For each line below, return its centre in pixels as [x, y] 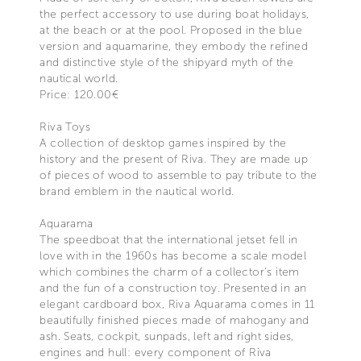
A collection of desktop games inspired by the [163, 143]
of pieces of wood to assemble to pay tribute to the [178, 175]
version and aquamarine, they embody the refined [174, 46]
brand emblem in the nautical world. [137, 191]
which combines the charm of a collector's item [170, 272]
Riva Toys [65, 127]
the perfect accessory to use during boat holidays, [174, 14]
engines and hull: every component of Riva [156, 352]
